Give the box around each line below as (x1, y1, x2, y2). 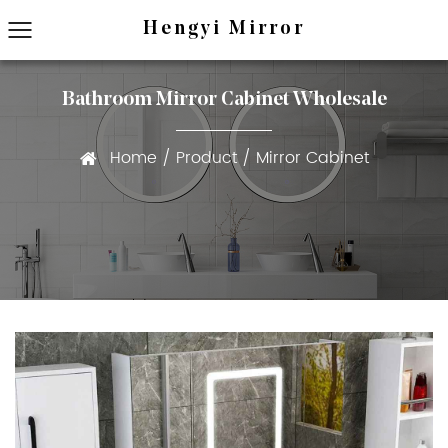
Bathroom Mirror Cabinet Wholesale (61, 90, 387, 110)
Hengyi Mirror (143, 20, 305, 39)
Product (175, 145, 237, 172)
